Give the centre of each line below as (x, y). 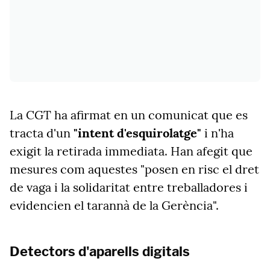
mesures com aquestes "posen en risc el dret (134, 169)
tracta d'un (40, 133)
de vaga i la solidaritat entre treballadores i (129, 187)
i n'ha (218, 133)
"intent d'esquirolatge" (136, 133)
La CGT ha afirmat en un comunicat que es (129, 115)
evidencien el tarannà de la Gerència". (114, 205)
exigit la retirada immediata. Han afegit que (131, 151)
